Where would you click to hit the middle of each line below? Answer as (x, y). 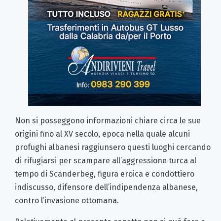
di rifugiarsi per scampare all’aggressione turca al (106, 160)
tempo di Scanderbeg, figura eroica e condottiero (105, 174)
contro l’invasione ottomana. (67, 200)
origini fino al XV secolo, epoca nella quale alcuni (102, 134)
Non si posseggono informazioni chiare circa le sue (108, 120)
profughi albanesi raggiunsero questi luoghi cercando (113, 147)
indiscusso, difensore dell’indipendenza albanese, (106, 187)
